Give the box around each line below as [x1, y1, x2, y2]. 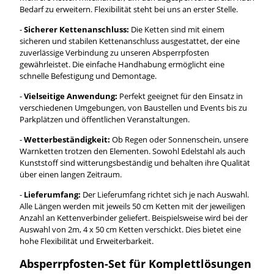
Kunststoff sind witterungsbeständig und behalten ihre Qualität [19, 157, 250, 168]
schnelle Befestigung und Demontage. [19, 70, 157, 81]
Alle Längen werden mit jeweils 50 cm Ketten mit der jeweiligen [19, 200, 245, 212]
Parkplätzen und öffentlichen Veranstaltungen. [19, 113, 190, 125]
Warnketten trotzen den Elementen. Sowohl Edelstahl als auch [19, 145, 245, 157]
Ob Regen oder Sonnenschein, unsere [109, 133, 248, 145]
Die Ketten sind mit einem [130, 23, 224, 35]
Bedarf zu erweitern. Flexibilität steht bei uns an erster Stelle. [19, 3, 238, 15]
